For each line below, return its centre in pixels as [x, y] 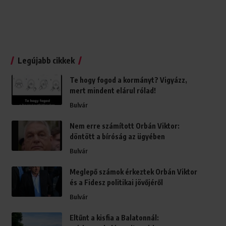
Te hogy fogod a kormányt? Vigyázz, [128, 80]
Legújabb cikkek [46, 61]
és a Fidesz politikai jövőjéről [116, 183]
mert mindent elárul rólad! [112, 91]
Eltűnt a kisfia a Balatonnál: [114, 218]
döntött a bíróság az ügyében [117, 137]
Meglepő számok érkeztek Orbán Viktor [133, 172]
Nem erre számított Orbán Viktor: [124, 126]
